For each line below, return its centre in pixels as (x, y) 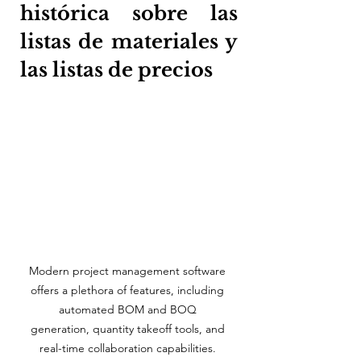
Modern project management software (129, 270)
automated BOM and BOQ (129, 309)
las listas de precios (116, 69)
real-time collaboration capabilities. (129, 348)
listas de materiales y (129, 41)
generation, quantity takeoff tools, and (129, 328)
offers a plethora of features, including (129, 290)
